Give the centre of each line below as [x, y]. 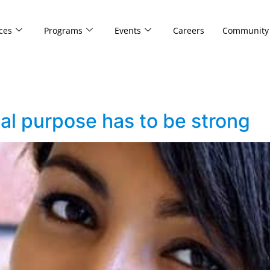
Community [245, 30]
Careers [188, 30]
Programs [63, 30]
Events [127, 30]
